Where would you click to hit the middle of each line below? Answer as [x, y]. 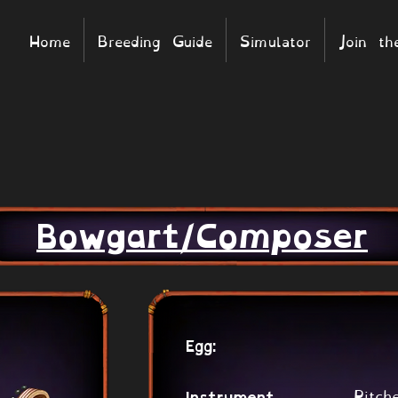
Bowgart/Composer [202, 237]
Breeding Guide [155, 40]
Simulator [275, 40]
